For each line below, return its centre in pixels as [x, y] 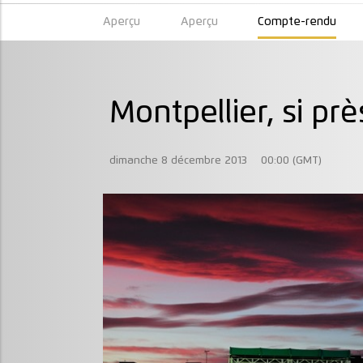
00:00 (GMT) [292, 161]
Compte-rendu [297, 21]
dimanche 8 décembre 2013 [178, 161]
